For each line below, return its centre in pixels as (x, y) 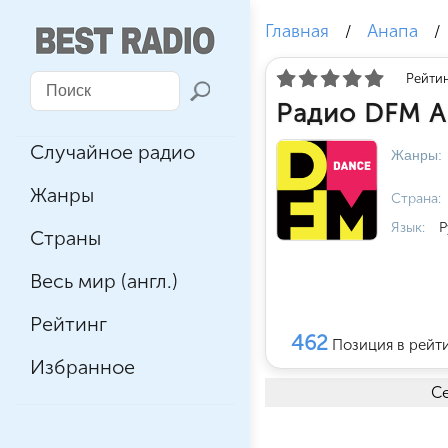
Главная (297, 31)
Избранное (82, 367)
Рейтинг (68, 324)
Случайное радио (112, 152)
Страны (65, 238)
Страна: (416, 198)
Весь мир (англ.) (104, 281)
